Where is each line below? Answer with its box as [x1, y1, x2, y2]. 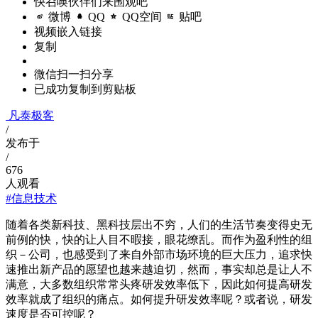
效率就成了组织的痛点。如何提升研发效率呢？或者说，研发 [6, 293, 312, 306]
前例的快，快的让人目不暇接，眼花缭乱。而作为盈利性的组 [6, 234, 312, 246]
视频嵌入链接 [34, 26, 102, 38]
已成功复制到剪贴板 [34, 83, 136, 96]
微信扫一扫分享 [34, 68, 114, 81]
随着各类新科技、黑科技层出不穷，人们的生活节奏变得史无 [6, 219, 312, 231]
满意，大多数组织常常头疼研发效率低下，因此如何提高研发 [6, 278, 312, 291]
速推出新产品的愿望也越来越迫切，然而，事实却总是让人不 [6, 263, 312, 276]
